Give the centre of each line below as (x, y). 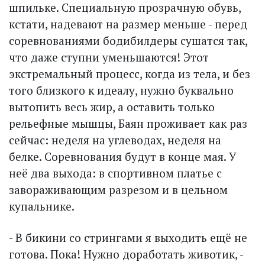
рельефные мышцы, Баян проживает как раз (128, 123)
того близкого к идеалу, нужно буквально (121, 90)
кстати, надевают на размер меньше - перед (128, 24)
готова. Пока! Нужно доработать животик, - (126, 254)
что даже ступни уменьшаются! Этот (109, 57)
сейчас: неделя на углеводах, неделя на (115, 140)
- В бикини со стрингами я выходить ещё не (128, 237)
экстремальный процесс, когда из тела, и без (130, 73)
